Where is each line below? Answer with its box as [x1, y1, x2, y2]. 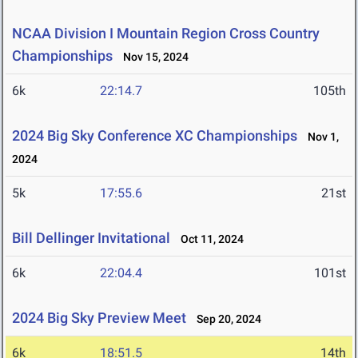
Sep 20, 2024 [189, 312, 261, 326]
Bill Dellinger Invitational [12, 229, 170, 247]
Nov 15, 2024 [116, 50, 189, 64]
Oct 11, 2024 [173, 233, 244, 246]
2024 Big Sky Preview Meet [12, 309, 186, 327]
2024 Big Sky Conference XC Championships [12, 127, 297, 145]
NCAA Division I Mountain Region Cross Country [12, 25, 320, 42]
